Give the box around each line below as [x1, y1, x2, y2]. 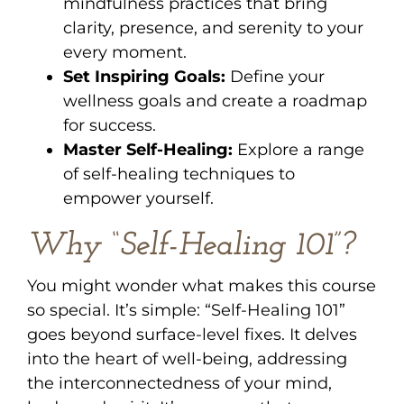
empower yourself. [63, 188, 214, 208]
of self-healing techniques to [63, 163, 295, 184]
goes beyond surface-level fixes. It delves [27, 324, 357, 344]
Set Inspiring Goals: [63, 66, 225, 87]
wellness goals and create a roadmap [63, 90, 367, 111]
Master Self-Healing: [63, 139, 233, 160]
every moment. [63, 41, 187, 62]
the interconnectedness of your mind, [27, 372, 332, 393]
